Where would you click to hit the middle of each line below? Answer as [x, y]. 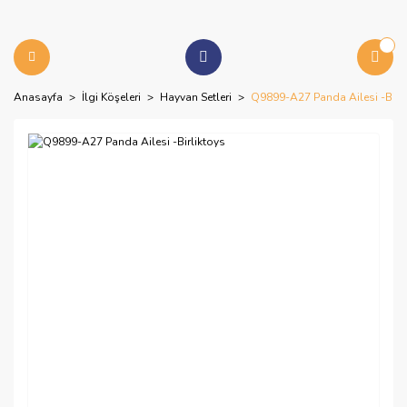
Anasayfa [38, 97]
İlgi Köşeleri [111, 97]
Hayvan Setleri [196, 97]
